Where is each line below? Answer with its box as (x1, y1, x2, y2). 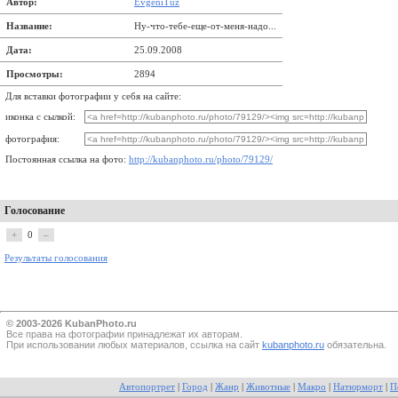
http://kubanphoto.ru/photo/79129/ (129, 155, 273, 164)
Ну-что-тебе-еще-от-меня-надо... (134, 20, 276, 31)
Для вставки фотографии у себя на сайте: (5, 92, 181, 101)
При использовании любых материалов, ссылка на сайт (6, 338, 262, 350)
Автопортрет (119, 381, 175, 392)
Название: (6, 20, 52, 31)
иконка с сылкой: (5, 112, 76, 122)
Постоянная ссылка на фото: (5, 155, 129, 164)
